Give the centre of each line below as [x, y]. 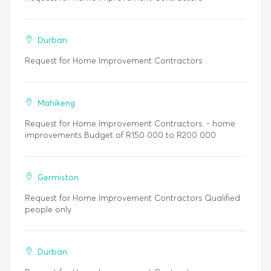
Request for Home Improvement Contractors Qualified [132, 198]
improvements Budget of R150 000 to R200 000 [120, 135]
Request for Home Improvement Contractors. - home [130, 124]
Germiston [58, 178]
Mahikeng [56, 103]
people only [48, 210]
